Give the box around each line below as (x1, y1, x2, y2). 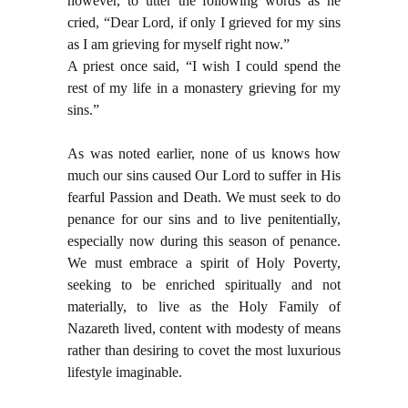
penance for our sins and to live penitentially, (67, 211, 341, 228)
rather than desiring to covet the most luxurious (67, 342, 341, 359)
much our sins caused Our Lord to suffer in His (67, 168, 341, 184)
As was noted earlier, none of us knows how (67, 146, 341, 162)
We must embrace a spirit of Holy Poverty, (67, 255, 341, 271)
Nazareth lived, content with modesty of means (67, 321, 341, 337)
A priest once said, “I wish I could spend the (67, 58, 341, 75)
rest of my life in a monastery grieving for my (67, 80, 341, 97)
